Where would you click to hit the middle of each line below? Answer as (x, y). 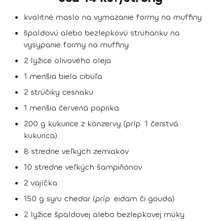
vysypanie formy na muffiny (76, 44)
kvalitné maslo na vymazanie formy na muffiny (113, 17)
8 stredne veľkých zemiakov (76, 151)
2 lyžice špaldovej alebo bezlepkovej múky (104, 214)
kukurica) (40, 135)
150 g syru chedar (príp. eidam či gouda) (99, 198)
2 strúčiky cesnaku (58, 92)
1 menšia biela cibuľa (63, 76)
